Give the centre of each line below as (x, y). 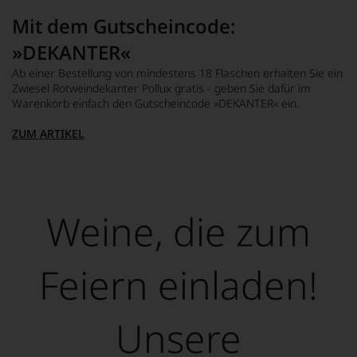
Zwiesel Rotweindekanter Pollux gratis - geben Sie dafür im (161, 88)
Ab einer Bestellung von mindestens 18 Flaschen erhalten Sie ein (177, 73)
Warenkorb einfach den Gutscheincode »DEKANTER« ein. (155, 103)
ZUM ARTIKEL (48, 133)
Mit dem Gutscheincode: (124, 25)
